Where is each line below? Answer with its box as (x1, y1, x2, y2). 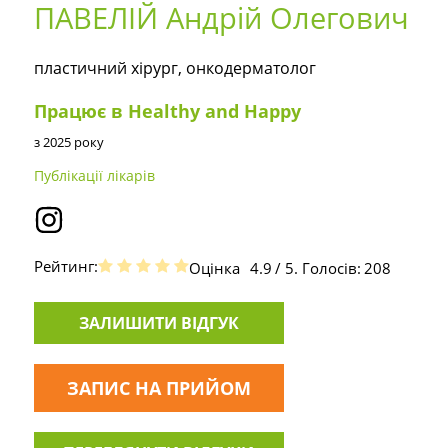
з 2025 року (33, 133, 104, 152)
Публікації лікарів (33, 166, 155, 186)
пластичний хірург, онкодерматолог (33, 57, 316, 80)
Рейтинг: (33, 256, 98, 277)
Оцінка (188, 257, 240, 278)
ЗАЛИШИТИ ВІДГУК (78, 312, 239, 335)
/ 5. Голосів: (274, 257, 361, 278)
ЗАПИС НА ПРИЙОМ (66, 376, 251, 401)
